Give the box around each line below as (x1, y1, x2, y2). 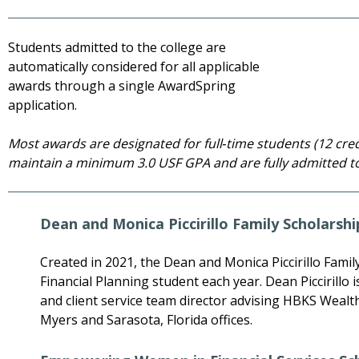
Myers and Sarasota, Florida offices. (40, 311, 252, 329)
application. (8, 96, 77, 115)
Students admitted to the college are (8, 38, 226, 57)
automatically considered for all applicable (8, 58, 260, 76)
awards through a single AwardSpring (8, 77, 236, 95)
